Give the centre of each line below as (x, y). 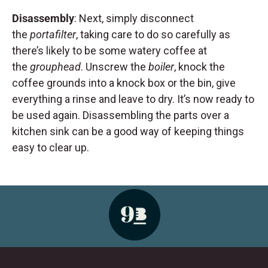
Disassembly (43, 19)
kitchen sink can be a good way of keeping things (128, 132)
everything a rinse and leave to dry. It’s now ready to (133, 99)
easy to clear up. (51, 148)
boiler (161, 67)
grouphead (55, 67)
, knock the (200, 67)
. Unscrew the (115, 67)
